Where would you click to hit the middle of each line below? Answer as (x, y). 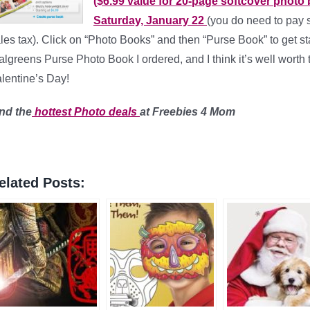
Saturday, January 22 (150, 20)
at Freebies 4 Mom (188, 112)
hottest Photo (69, 112)
